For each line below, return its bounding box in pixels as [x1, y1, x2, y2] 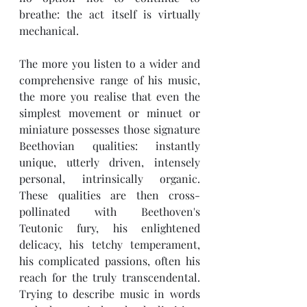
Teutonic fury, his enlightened [19, 221, 200, 235]
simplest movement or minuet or [19, 106, 200, 120]
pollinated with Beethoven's [19, 204, 200, 219]
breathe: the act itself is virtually [19, 7, 200, 21]
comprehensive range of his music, [19, 73, 200, 87]
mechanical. [19, 23, 79, 38]
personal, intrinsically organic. [19, 171, 200, 186]
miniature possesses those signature [19, 122, 200, 136]
